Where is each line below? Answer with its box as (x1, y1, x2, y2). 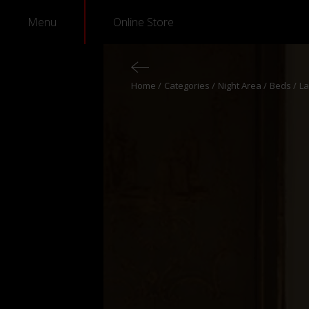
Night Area (218, 79, 263, 92)
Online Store (113, 14, 174, 30)
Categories (164, 79, 212, 92)
